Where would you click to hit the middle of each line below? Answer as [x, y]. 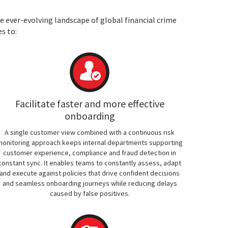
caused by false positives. [90, 193]
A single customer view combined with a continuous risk [90, 132]
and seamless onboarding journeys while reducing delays [90, 183]
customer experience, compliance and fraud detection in [90, 153]
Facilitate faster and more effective [90, 104]
